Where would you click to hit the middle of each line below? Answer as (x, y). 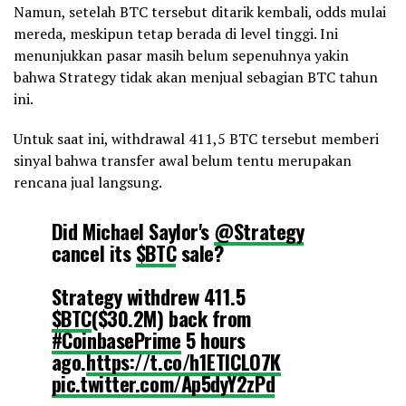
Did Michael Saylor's (133, 231)
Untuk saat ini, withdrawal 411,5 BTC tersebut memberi (196, 139)
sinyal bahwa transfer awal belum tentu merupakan (183, 161)
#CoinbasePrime (116, 340)
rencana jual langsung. (88, 183)
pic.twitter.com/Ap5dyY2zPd (163, 383)
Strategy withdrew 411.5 (148, 296)
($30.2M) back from (171, 318)
